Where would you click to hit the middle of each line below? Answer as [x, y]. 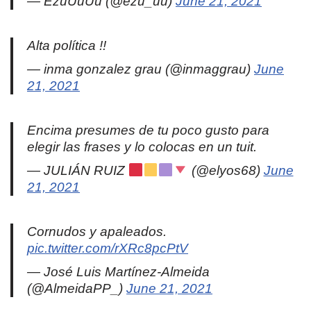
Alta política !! [67, 46]
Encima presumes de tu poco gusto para [148, 131]
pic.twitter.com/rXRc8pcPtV [108, 249]
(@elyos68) [226, 171]
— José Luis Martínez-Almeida [118, 272]
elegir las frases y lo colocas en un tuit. [142, 147]
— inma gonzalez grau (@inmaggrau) [141, 69]
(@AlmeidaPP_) [77, 289]
